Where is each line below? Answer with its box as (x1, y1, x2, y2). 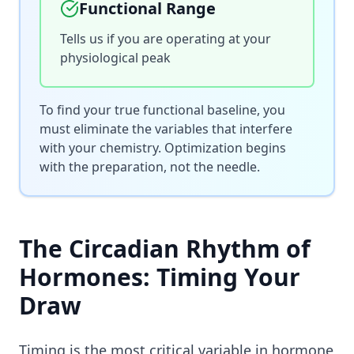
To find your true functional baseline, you (40, 101, 285, 119)
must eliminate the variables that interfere (40, 120, 292, 137)
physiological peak (60, 49, 171, 66)
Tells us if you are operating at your (60, 30, 271, 47)
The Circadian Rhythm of (19, 232, 311, 265)
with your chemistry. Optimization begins (40, 139, 286, 156)
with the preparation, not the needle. (40, 158, 260, 175)
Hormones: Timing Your (19, 261, 300, 293)
